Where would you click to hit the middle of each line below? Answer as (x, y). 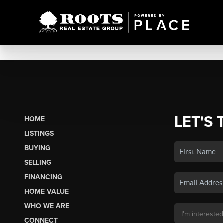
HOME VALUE (46, 191)
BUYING (37, 148)
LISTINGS (39, 133)
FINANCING (43, 177)
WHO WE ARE (47, 206)
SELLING (38, 162)
